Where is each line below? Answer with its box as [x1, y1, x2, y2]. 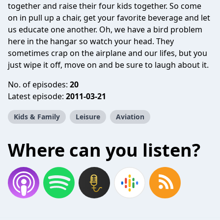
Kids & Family [14, 112, 60, 121]
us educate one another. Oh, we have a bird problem [8, 24, 202, 35]
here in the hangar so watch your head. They [8, 36, 174, 47]
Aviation [116, 112, 144, 121]
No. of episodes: [8, 79, 70, 90]
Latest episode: [8, 91, 66, 102]
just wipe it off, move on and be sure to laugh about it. [8, 59, 209, 70]
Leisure [76, 112, 100, 121]
